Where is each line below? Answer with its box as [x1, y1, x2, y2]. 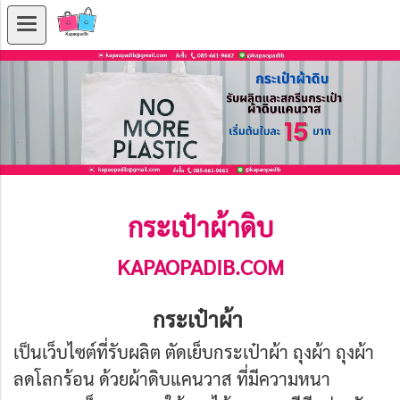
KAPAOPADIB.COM [116, 252, 284, 281]
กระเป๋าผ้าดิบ [127, 209, 273, 245]
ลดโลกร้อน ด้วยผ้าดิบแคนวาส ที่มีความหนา [13, 367, 330, 391]
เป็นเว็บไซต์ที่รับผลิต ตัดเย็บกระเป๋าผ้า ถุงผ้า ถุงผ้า [13, 340, 374, 364]
